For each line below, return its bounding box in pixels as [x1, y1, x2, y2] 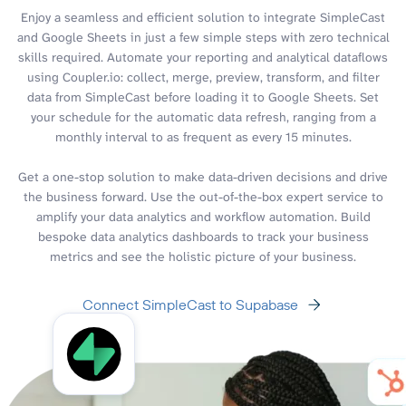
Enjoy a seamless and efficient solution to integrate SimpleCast [21, 8, 385, 25]
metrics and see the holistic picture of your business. [50, 247, 356, 265]
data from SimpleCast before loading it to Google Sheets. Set [27, 88, 379, 105]
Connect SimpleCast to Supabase [82, 295, 298, 314]
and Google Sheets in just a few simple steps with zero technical [16, 28, 390, 45]
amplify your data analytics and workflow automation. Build [35, 208, 371, 225]
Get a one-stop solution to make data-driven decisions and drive [18, 168, 388, 185]
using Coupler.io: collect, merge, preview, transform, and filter [26, 68, 380, 85]
